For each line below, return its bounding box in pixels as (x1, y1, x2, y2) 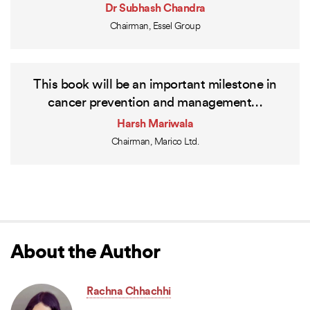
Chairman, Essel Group (109, 21, 201, 33)
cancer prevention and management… (48, 97, 262, 111)
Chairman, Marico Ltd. (111, 137, 199, 148)
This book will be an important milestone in (33, 79, 277, 93)
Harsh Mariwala (117, 119, 193, 131)
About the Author (10, 244, 160, 264)
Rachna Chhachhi (86, 286, 171, 298)
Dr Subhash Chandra (104, 3, 206, 15)
